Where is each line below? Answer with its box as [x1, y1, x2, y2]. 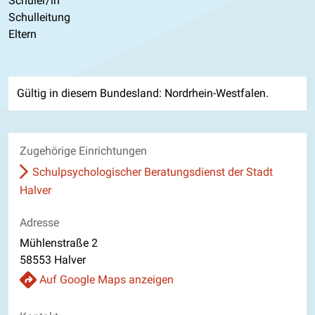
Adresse [20, 215, 59, 229]
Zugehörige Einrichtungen [20, 143, 147, 157]
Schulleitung [8, 10, 70, 24]
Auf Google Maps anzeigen [39, 272, 174, 286]
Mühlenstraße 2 [20, 236, 98, 250]
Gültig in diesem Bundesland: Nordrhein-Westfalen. [17, 86, 269, 100]
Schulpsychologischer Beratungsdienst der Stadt [32, 165, 273, 179]
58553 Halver [20, 252, 86, 266]
